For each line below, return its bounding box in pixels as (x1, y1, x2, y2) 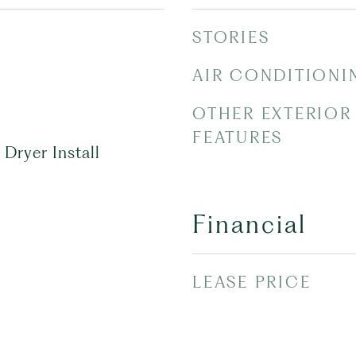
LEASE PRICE (192, 273, 311, 292)
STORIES (192, 28, 270, 47)
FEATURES (192, 128, 283, 147)
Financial (192, 210, 307, 239)
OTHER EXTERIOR (192, 104, 352, 123)
